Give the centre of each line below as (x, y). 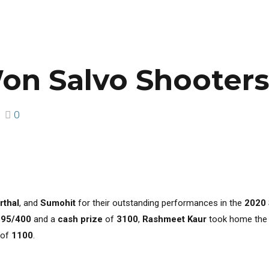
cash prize (80, 219)
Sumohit (58, 203)
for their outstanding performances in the (160, 203)
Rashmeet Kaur (174, 219)
